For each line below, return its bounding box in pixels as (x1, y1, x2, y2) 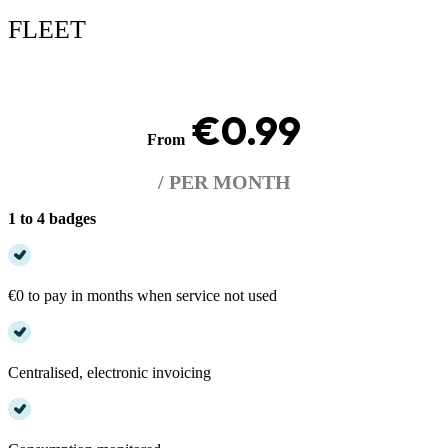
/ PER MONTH (157, 170, 291, 193)
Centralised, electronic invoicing (8, 363, 211, 381)
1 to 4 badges (8, 209, 96, 227)
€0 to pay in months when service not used (8, 286, 277, 304)
